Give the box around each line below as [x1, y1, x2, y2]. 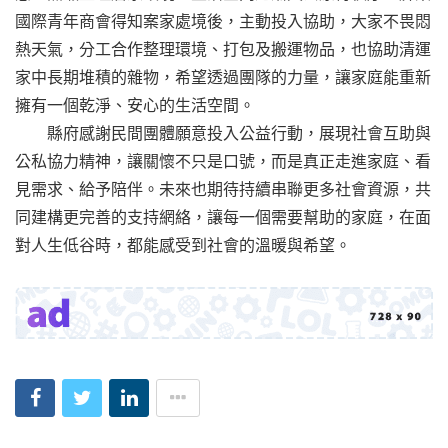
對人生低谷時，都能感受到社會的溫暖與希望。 [15, 235, 351, 256]
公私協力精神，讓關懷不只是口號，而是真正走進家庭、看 [15, 151, 431, 172]
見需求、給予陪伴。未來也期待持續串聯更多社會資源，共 [15, 179, 431, 200]
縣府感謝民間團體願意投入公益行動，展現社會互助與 [15, 123, 431, 144]
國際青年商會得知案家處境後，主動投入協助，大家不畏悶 [15, 11, 431, 32]
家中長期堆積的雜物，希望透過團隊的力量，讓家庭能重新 [15, 67, 431, 88]
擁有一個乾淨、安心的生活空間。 [15, 95, 255, 116]
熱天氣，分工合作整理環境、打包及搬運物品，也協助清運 [15, 39, 431, 60]
